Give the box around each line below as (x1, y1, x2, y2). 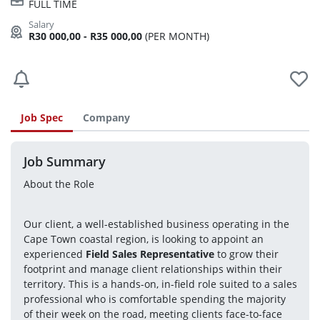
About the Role (23, 177, 94, 191)
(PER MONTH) (142, 29, 209, 43)
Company (83, 111, 130, 124)
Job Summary (23, 152, 106, 170)
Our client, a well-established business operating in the (23, 217, 289, 231)
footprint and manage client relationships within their (23, 262, 282, 276)
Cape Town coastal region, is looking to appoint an (23, 232, 264, 246)
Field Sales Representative (85, 247, 214, 261)
